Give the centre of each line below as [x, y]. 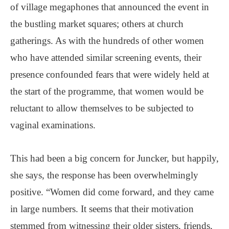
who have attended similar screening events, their [106, 57]
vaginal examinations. [53, 125]
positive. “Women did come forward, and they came [112, 192]
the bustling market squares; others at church [97, 24]
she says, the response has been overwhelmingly [104, 175]
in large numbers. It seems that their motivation [102, 209]
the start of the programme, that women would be [107, 91]
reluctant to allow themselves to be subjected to [102, 108]
